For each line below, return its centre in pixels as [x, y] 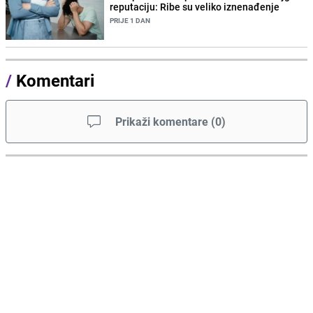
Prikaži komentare [162, 121]
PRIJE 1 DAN [130, 20]
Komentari [55, 80]
